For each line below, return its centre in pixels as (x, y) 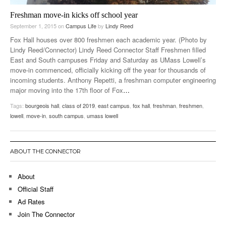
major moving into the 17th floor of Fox (67, 90)
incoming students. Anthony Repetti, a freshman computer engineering (113, 80)
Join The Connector (46, 214)
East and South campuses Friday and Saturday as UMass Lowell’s (108, 60)
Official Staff (36, 189)
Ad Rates (31, 202)
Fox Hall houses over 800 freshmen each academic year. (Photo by (108, 40)
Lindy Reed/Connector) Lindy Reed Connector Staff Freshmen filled (108, 50)
